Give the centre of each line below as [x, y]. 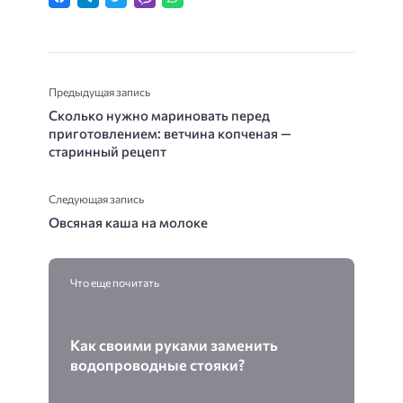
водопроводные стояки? [157, 365]
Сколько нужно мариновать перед [159, 116]
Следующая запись [96, 199]
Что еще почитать [115, 283]
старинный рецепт [107, 152]
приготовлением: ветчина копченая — [170, 134]
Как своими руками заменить [174, 345]
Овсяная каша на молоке [128, 223]
